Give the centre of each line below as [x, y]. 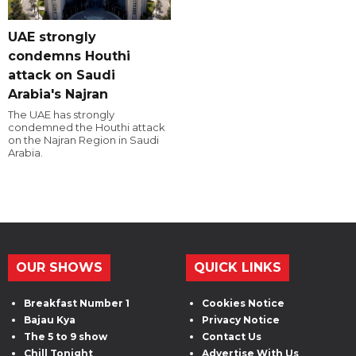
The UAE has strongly [61, 115]
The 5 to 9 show [66, 337]
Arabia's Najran [58, 95]
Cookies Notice [243, 304]
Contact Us [232, 337]
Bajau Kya [50, 320]
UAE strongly [52, 37]
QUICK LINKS [238, 268]
